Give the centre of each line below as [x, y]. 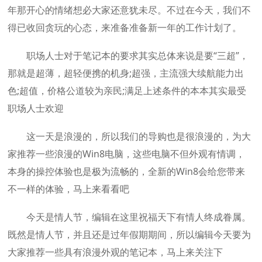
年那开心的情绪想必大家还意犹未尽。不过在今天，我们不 [130, 10]
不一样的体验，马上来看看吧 [69, 189]
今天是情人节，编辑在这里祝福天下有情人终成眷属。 [130, 217]
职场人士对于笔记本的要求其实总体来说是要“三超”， [128, 56]
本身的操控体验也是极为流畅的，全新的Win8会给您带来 [127, 171]
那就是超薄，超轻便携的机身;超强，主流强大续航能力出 [126, 73]
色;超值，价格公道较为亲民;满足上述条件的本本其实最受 [127, 91]
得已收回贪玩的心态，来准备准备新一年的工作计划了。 [125, 27]
